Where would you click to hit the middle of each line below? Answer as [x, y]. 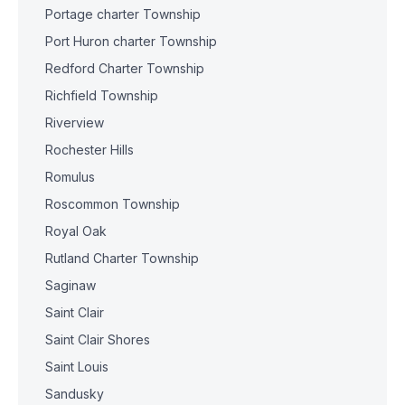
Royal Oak [76, 231]
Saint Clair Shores [98, 339]
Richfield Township [102, 95]
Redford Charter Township [125, 68]
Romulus [70, 177]
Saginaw [71, 285]
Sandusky [75, 394]
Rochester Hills [89, 150]
